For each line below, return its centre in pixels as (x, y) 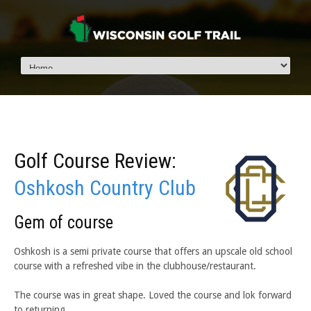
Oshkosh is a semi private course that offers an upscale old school (153, 251)
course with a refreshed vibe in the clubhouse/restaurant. (135, 266)
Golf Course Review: (95, 160)
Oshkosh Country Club (105, 187)
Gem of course (64, 222)
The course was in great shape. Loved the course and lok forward (153, 295)
